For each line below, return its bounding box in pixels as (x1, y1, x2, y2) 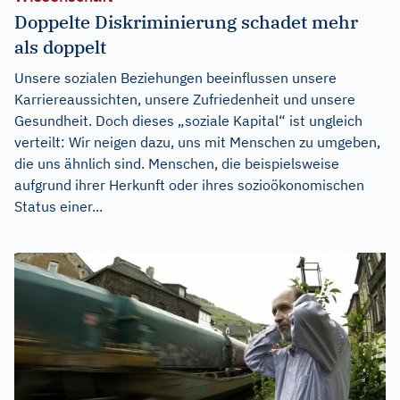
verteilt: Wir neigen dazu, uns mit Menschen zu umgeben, (14, 133, 380, 152)
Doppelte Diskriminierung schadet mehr (14, 10, 358, 35)
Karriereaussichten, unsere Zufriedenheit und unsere (14, 90, 355, 109)
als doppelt (14, 35, 106, 60)
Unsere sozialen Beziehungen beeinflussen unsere (14, 69, 337, 87)
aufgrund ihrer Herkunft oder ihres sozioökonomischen (14, 176, 364, 195)
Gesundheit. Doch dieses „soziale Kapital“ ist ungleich (14, 112, 362, 130)
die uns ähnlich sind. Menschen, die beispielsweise (14, 154, 339, 173)
